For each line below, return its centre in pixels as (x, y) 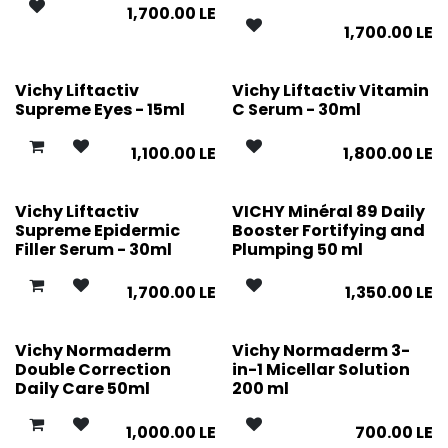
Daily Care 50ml (82, 389)
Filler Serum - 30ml (93, 249)
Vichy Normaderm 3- (320, 351)
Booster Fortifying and (328, 230)
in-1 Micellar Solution (320, 370)
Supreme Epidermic (97, 230)
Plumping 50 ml (297, 249)
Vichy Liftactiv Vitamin (330, 91)
